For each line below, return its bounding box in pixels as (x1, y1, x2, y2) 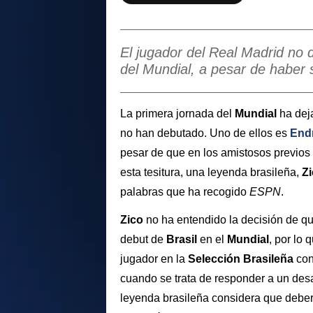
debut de (120, 233, 166, 246)
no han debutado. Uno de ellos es (120, 126, 290, 139)
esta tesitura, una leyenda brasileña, (120, 166, 302, 178)
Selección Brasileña (188, 253, 293, 265)
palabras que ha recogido (120, 185, 249, 198)
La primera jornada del (120, 107, 235, 119)
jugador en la (120, 253, 188, 265)
